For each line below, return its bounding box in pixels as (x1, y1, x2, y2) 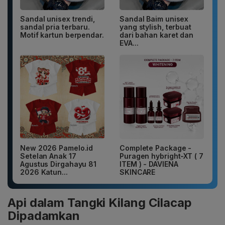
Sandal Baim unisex (120, 15, 189, 24)
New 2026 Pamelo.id (20, 144, 93, 153)
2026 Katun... (20, 168, 68, 177)
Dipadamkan (8, 208, 80, 223)
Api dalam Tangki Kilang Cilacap (8, 195, 192, 210)
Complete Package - (120, 144, 192, 153)
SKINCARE (120, 168, 156, 177)
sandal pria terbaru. (20, 23, 90, 32)
